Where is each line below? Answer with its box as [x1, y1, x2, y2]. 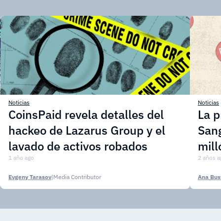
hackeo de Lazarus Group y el [8, 122, 165, 138]
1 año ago [8, 154, 34, 161]
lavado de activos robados [8, 138, 147, 154]
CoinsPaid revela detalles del [8, 107, 164, 122]
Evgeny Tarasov [8, 173, 51, 181]
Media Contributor [53, 173, 101, 181]
